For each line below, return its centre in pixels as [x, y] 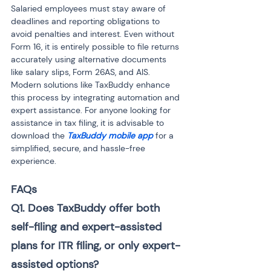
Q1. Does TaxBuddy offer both [87, 208]
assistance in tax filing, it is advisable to [89, 123]
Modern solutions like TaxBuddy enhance [92, 85]
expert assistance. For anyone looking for [92, 110]
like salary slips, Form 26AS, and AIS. [82, 72]
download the [39, 135]
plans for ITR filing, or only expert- [96, 246]
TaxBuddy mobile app [110, 135]
